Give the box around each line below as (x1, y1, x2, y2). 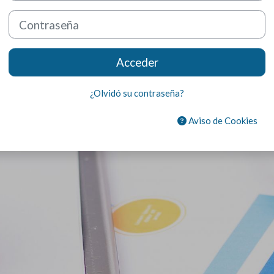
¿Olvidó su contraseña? (90, 87, 184, 99)
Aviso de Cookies (186, 115, 257, 127)
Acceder (116, 55, 158, 70)
